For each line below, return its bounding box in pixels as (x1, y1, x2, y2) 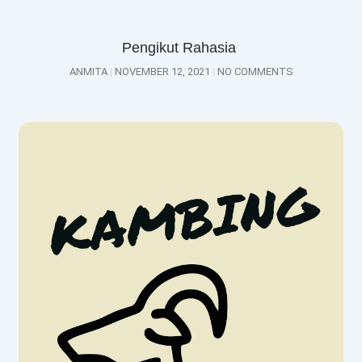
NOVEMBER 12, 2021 (112, 65, 213, 78)
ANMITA (69, 65, 110, 78)
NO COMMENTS (214, 65, 293, 78)
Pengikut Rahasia (122, 40, 240, 57)
